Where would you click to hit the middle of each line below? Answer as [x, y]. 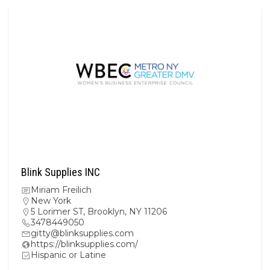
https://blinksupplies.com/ [84, 244]
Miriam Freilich [61, 190]
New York [51, 200]
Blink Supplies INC [61, 172]
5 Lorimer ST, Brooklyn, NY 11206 [99, 211]
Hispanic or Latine [68, 255]
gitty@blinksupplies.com [82, 233]
